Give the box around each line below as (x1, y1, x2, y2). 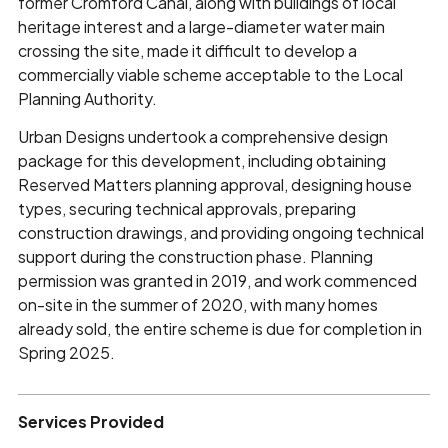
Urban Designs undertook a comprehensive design (17, 125, 388, 147)
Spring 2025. (17, 341, 115, 363)
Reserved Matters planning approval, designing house (17, 173, 412, 195)
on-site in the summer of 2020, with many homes (17, 293, 378, 315)
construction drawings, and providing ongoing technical (17, 221, 424, 243)
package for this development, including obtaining (17, 149, 386, 171)
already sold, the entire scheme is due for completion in (17, 317, 422, 339)
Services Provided (17, 411, 164, 433)
